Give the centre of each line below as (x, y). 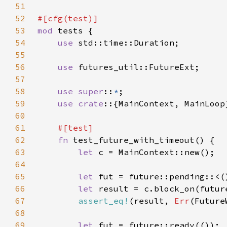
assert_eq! (103, 201)
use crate (81, 103)
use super (81, 91)
